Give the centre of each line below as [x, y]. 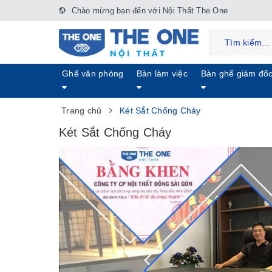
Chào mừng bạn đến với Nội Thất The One [148, 11]
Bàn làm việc [162, 73]
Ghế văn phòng [93, 73]
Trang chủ [82, 110]
